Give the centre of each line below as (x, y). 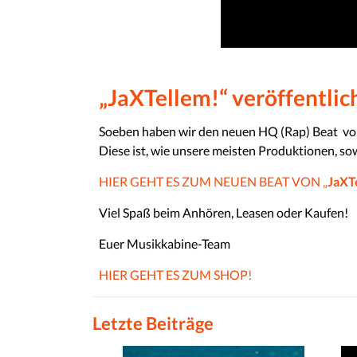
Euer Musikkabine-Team (165, 243)
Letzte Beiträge (153, 323)
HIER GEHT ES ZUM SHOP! (176, 275)
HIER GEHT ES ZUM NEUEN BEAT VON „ (214, 181)
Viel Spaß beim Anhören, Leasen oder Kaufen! (224, 212)
